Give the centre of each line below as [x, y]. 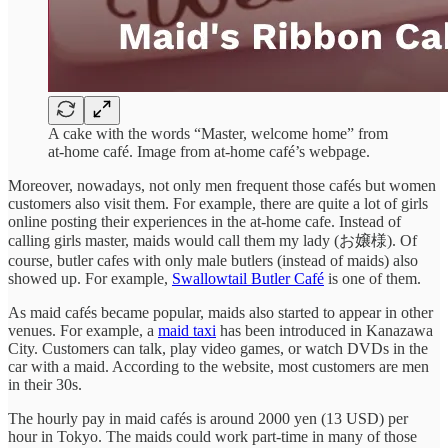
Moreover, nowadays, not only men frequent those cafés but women [222, 186]
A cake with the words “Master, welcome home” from [218, 134]
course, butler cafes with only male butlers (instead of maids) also [213, 261]
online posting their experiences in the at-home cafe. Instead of [204, 222]
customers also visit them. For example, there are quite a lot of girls [218, 204]
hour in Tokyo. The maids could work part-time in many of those [212, 437]
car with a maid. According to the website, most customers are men [218, 367]
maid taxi [187, 331]
